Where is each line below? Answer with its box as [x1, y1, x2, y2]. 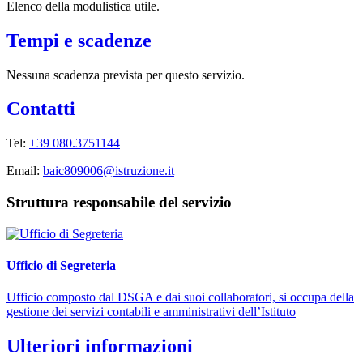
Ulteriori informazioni [6, 335, 193, 357]
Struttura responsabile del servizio [6, 194, 232, 211]
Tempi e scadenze [6, 29, 152, 51]
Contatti [6, 98, 75, 120]
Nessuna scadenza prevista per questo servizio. [6, 67, 245, 82]
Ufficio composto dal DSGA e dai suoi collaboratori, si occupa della [6, 290, 354, 305]
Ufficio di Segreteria [6, 258, 116, 273]
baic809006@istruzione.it [43, 164, 174, 178]
